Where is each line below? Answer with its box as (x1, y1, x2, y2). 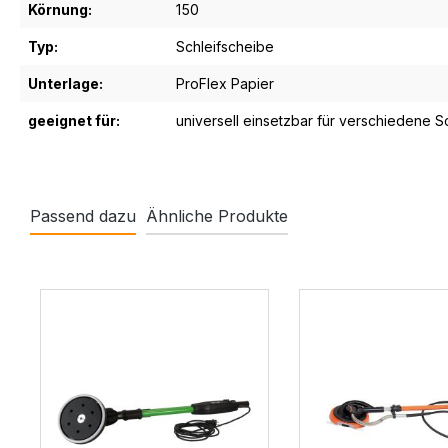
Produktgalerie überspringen (39, 265, 230, 283)
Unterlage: (28, 74, 103, 92)
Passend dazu (30, 205, 136, 226)
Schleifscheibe (176, 37, 274, 55)
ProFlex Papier (176, 74, 274, 92)
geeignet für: (28, 111, 120, 129)
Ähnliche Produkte (146, 205, 288, 226)
